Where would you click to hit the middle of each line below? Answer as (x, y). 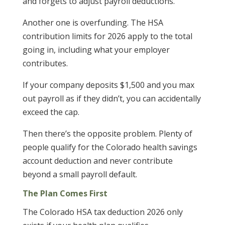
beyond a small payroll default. (81, 175)
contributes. (46, 64)
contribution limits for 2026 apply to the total (107, 36)
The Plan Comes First (65, 194)
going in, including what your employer (96, 50)
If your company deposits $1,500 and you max (108, 85)
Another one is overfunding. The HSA (93, 23)
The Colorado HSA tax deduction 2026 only (102, 212)
